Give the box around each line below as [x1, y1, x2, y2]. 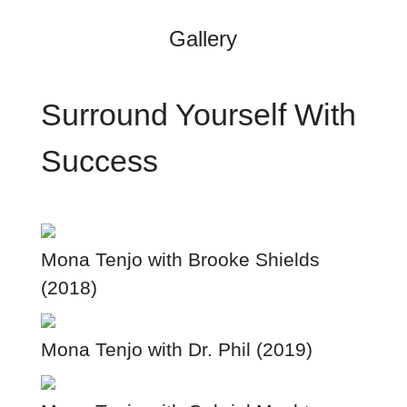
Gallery [169, 25, 238, 51]
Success [40, 143, 158, 178]
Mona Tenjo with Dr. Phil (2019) [40, 338, 313, 360]
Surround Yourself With [40, 96, 356, 132]
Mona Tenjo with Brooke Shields [40, 248, 320, 270]
